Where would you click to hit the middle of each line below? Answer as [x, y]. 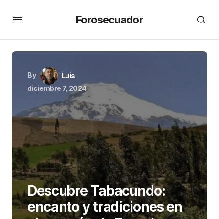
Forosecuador [109, 19]
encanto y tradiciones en [105, 207]
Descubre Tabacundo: [96, 191]
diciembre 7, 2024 [57, 88]
